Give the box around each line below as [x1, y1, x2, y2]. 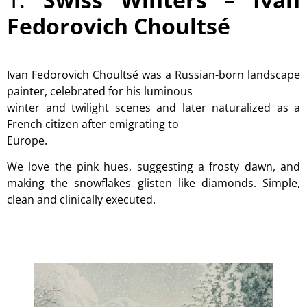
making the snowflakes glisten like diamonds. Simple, [7, 175, 300, 191]
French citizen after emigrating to [7, 116, 179, 132]
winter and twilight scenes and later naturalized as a [7, 99, 300, 115]
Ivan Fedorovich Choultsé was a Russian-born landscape [7, 66, 300, 82]
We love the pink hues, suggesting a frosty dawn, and [7, 159, 300, 175]
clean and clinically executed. [7, 192, 156, 208]
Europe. [7, 132, 47, 148]
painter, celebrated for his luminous [7, 83, 193, 99]
